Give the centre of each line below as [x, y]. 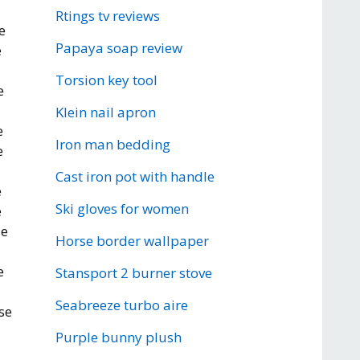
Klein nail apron [105, 112]
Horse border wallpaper [132, 241]
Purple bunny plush [118, 337]
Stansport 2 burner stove [133, 273]
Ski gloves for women [122, 209]
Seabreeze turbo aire [121, 305]
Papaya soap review [119, 48]
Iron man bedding [112, 144]
